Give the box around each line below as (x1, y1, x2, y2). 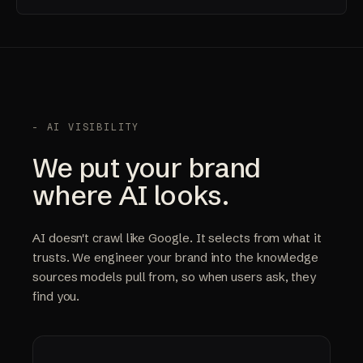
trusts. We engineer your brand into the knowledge (32, 249, 319, 265)
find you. (32, 288, 80, 304)
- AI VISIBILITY (32, 120, 139, 134)
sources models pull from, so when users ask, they (32, 268, 317, 284)
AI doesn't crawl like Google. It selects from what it (32, 229, 322, 246)
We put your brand (32, 150, 261, 185)
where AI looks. (32, 177, 228, 212)
